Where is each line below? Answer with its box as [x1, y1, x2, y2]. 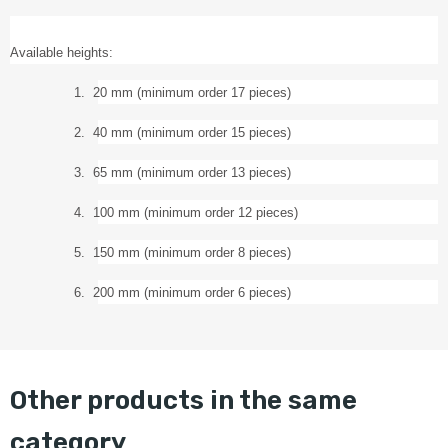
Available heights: [10, 46, 113, 61]
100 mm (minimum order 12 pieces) [93, 206, 298, 221]
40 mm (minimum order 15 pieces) [93, 126, 291, 141]
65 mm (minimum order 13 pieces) [93, 166, 291, 181]
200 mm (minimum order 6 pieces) [93, 286, 291, 301]
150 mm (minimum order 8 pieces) [93, 246, 291, 261]
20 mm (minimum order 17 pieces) [93, 86, 291, 101]
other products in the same [10, 385, 27, 417]
